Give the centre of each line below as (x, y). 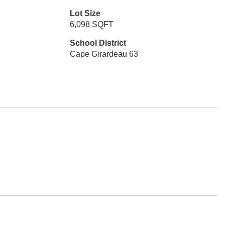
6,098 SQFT (91, 24)
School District (98, 43)
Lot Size (85, 13)
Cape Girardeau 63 (104, 54)
